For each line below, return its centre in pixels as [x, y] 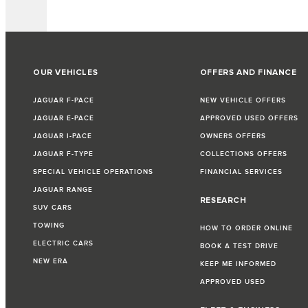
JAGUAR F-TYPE [63, 154]
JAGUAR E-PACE [64, 118]
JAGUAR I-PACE [63, 136]
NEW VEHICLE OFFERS [243, 100]
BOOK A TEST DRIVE [239, 246]
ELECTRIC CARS [63, 243]
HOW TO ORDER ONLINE [246, 228]
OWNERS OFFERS [233, 136]
